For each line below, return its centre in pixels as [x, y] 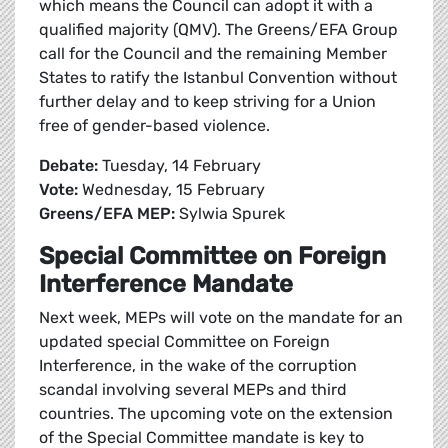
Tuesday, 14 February [179, 166]
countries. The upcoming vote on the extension [216, 414]
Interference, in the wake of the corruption [198, 366]
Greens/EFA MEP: [107, 214]
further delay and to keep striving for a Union [207, 102]
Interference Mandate [169, 284]
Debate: [68, 166]
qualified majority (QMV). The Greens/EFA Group [218, 30]
